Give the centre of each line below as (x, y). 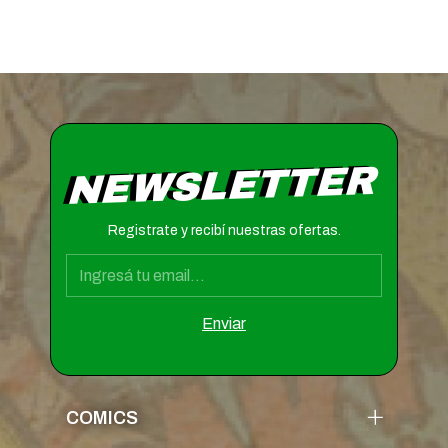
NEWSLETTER (224, 185)
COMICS (102, 418)
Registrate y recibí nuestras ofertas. (224, 231)
